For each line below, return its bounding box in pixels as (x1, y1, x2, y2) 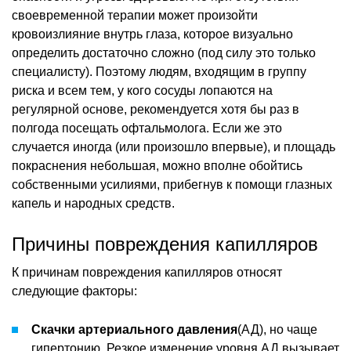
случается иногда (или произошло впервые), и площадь (12, 139, 335, 154)
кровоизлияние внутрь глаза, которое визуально (12, 27, 293, 41)
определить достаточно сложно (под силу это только (12, 45, 316, 60)
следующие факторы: (12, 284, 137, 298)
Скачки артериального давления (31, 322, 237, 336)
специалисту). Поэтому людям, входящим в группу (12, 64, 306, 78)
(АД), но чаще (237, 322, 317, 336)
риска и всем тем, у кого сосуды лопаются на (12, 83, 273, 97)
